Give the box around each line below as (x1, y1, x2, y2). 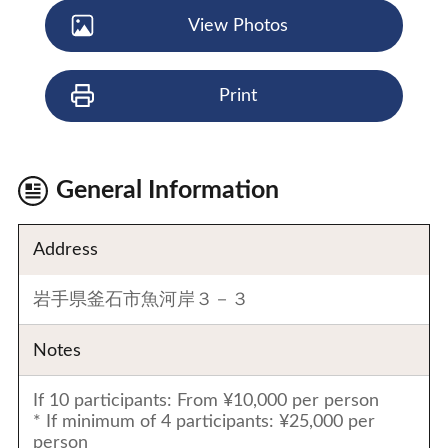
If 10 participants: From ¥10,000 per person (33, 392, 380, 410)
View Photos (188, 16, 289, 34)
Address (33, 241, 99, 259)
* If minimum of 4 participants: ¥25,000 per (33, 413, 376, 431)
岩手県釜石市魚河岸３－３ (33, 290, 250, 308)
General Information (55, 178, 279, 204)
